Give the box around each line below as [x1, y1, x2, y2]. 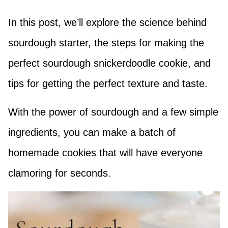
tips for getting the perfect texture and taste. [8, 78, 208, 90]
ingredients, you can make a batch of [8, 127, 176, 138]
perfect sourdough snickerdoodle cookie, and [8, 58, 211, 69]
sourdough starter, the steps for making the [8, 37, 204, 49]
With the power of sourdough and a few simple [8, 106, 218, 118]
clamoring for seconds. [8, 167, 111, 179]
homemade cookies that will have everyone [8, 147, 203, 159]
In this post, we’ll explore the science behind [8, 17, 207, 28]
